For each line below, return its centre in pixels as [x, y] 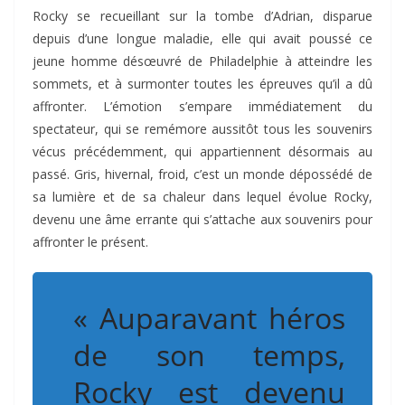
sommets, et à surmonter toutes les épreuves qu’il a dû [202, 84]
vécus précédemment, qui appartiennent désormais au [202, 152]
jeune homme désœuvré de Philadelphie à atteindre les [202, 61]
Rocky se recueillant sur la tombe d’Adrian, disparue [202, 16]
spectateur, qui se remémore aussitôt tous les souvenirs [202, 129]
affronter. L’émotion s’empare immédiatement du [202, 107]
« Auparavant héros [209, 318]
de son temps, [209, 355]
